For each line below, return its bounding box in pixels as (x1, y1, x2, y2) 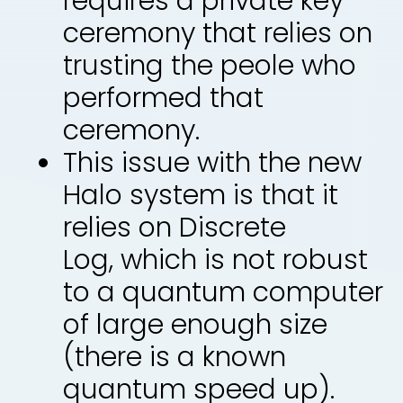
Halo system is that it (63, 175, 338, 214)
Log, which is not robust (63, 240, 368, 279)
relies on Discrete (63, 208, 286, 246)
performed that (63, 78, 264, 117)
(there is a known (63, 337, 286, 376)
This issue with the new (63, 143, 362, 182)
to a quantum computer (63, 273, 383, 311)
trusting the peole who (63, 46, 356, 85)
